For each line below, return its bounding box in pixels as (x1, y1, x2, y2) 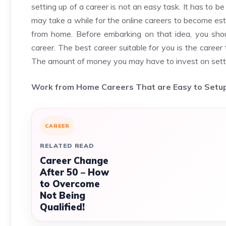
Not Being (40, 190, 85, 201)
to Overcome (40, 178, 100, 190)
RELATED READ (40, 142, 94, 149)
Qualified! (40, 201, 85, 213)
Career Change (40, 155, 108, 166)
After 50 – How (40, 166, 109, 178)
